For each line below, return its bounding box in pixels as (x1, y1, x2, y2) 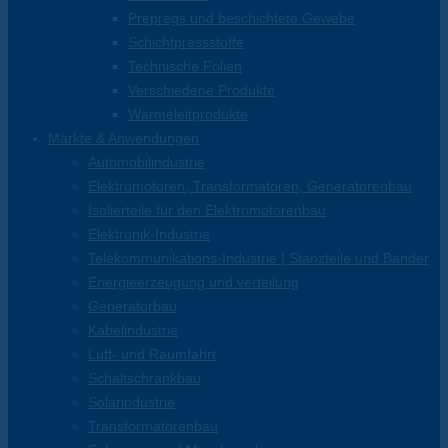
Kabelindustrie (88, 322, 178, 339)
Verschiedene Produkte (128, 82, 275, 99)
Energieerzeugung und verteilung (88, 274, 299, 291)
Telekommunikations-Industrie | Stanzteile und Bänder (88, 250, 429, 267)
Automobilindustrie (88, 154, 205, 171)
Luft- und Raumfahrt (88, 346, 216, 363)
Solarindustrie (88, 394, 175, 411)
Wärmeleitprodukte (128, 106, 248, 123)
